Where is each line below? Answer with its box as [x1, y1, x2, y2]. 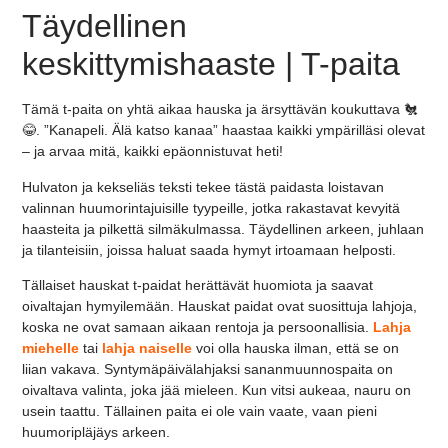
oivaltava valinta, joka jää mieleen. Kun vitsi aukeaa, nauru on [22, 382, 412, 398]
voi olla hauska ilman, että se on [192, 340, 400, 356]
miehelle [22, 340, 80, 356]
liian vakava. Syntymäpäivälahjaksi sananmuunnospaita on [22, 361, 394, 377]
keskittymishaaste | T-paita [22, 46, 401, 83]
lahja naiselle [102, 340, 193, 356]
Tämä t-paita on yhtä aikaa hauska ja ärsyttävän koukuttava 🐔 [22, 101, 419, 118]
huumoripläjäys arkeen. [22, 424, 171, 440]
